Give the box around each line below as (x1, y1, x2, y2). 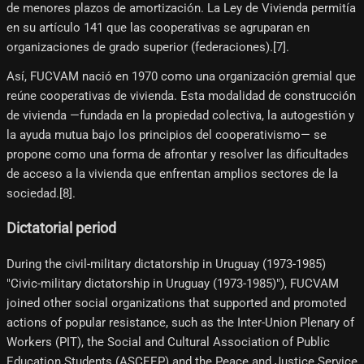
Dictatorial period (6, 220, 116, 237)
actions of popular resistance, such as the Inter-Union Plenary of (6, 314, 354, 330)
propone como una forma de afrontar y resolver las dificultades (6, 146, 349, 162)
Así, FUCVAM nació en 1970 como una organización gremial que (6, 68, 356, 84)
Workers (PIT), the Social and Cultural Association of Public (6, 334, 330, 349)
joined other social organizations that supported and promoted (6, 295, 346, 310)
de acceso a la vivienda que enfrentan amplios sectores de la (6, 166, 338, 181)
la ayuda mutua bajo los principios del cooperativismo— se (6, 127, 327, 142)
